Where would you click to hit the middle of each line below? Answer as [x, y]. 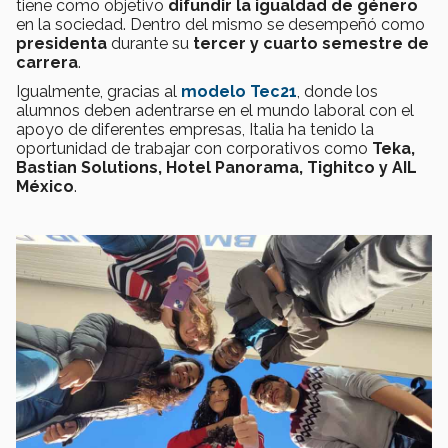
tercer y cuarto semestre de [311, 44]
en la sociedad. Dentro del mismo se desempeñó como [220, 25]
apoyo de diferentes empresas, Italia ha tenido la [195, 130]
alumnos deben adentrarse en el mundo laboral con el [215, 111]
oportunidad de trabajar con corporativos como [194, 149]
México [45, 187]
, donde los [337, 92]
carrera [47, 63]
